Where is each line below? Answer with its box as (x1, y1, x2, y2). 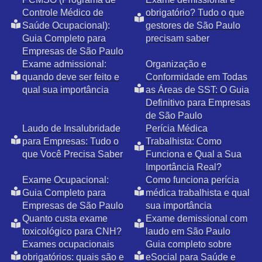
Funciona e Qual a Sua (145, 149, 242, 160)
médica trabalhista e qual (145, 188, 250, 198)
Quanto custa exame (22, 213, 108, 224)
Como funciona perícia (145, 175, 239, 185)
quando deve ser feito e (22, 72, 119, 82)
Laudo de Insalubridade (22, 123, 120, 134)
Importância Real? (145, 162, 222, 173)
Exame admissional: (22, 59, 106, 70)
